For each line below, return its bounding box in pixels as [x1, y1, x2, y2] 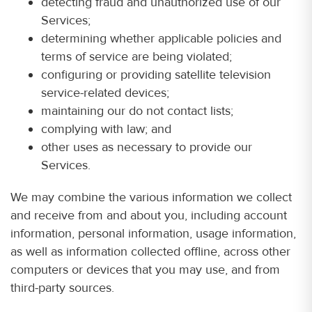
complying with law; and [41, 121, 171, 136]
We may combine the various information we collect [10, 189, 292, 205]
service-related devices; [41, 85, 169, 100]
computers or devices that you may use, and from [10, 262, 280, 277]
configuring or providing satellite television [41, 67, 271, 82]
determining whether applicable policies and [41, 31, 281, 46]
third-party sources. [10, 280, 114, 295]
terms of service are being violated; [41, 49, 232, 64]
